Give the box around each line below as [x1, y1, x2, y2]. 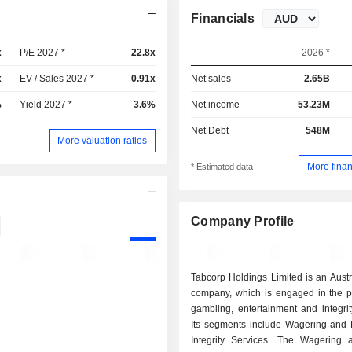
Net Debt [191, 125, 229, 136]
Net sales [191, 73, 232, 84]
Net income [191, 99, 240, 110]
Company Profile [191, 214, 295, 229]
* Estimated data [191, 162, 254, 172]
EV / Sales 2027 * [20, 73, 95, 84]
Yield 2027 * [20, 99, 73, 110]
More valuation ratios [57, 134, 148, 146]
